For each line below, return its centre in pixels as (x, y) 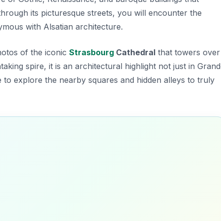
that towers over (188, 52)
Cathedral (135, 52)
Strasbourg (92, 52)
